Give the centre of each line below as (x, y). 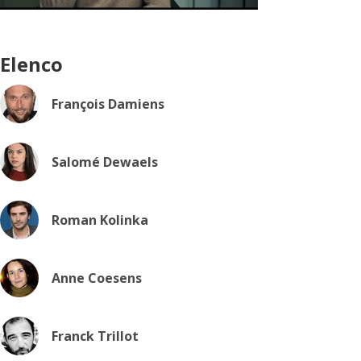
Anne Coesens (97, 278)
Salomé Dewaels (105, 162)
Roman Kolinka (100, 220)
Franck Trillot (95, 336)
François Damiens (108, 104)
